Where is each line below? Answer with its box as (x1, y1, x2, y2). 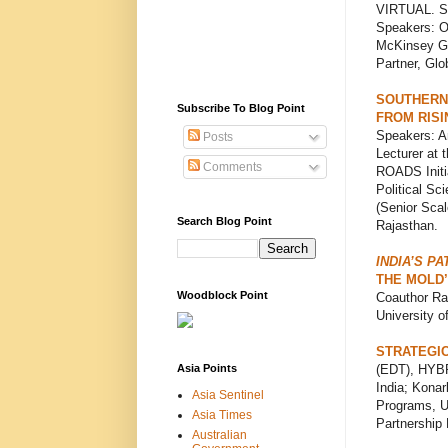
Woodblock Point (176, 288, 268, 301)
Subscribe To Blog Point (176, 101, 305, 114)
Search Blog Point (176, 214, 272, 227)
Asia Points (176, 361, 237, 374)
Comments (199, 159, 262, 174)
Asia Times (191, 407, 252, 422)
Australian (191, 427, 247, 442)
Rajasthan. (375, 218, 438, 234)
